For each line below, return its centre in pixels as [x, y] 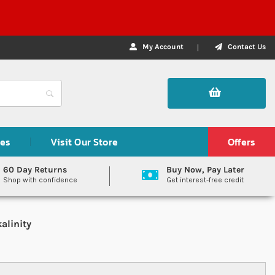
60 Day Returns [35, 170]
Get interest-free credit [205, 180]
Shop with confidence [41, 180]
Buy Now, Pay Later [206, 170]
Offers [242, 142]
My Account [163, 47]
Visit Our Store [84, 142]
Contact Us [247, 47]
